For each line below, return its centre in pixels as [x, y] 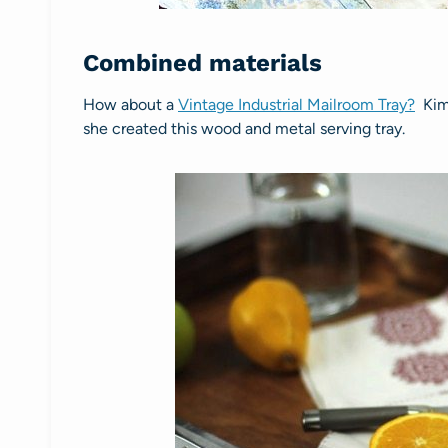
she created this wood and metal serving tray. [244, 128]
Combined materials [202, 62]
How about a [130, 104]
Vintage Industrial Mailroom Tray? [296, 104]
